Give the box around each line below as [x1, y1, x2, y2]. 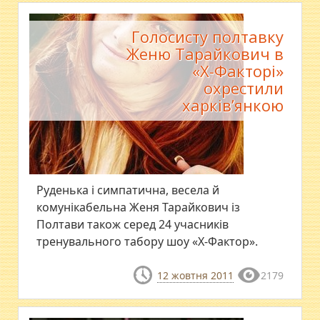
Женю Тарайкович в [126, 42, 284, 64]
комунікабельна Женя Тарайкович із [36, 199, 241, 215]
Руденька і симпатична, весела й [36, 181, 220, 198]
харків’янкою [181, 94, 284, 116]
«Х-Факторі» [191, 59, 284, 81]
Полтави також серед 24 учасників [36, 216, 229, 232]
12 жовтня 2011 [156, 268, 234, 282]
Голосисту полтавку [131, 25, 284, 47]
